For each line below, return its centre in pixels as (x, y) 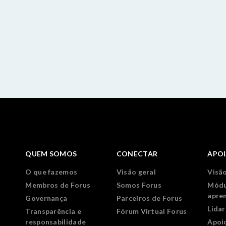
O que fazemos (51, 172)
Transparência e (53, 211)
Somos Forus (139, 185)
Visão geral (136, 172)
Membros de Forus (58, 185)
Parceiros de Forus (149, 198)
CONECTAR (137, 154)
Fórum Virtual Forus (152, 211)
